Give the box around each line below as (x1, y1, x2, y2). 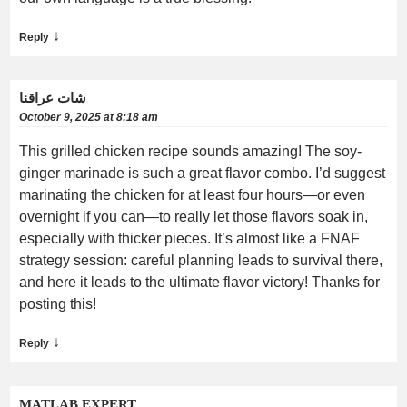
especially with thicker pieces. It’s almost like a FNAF (19, 230, 360, 246)
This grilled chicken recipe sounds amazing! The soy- (19, 143, 362, 159)
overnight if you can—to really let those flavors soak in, (19, 208, 368, 224)
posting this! (19, 295, 96, 312)
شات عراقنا (19, 90, 86, 105)
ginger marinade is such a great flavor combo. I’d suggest (19, 164, 385, 181)
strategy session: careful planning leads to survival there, (19, 252, 382, 268)
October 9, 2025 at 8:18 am (19, 110, 158, 124)
